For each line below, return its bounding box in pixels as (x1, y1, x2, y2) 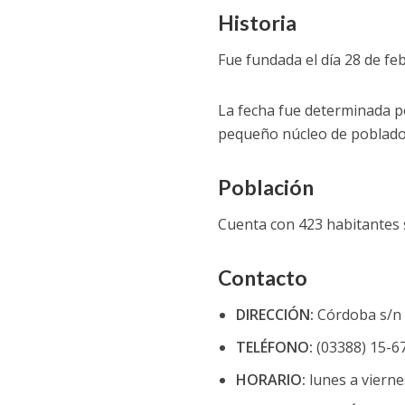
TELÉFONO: (235, 337, 313, 357)
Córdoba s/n (313, 305, 401, 325)
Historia (217, 10, 297, 35)
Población (217, 174, 314, 200)
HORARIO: (235, 370, 306, 390)
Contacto (217, 265, 307, 290)
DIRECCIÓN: (235, 305, 314, 325)
